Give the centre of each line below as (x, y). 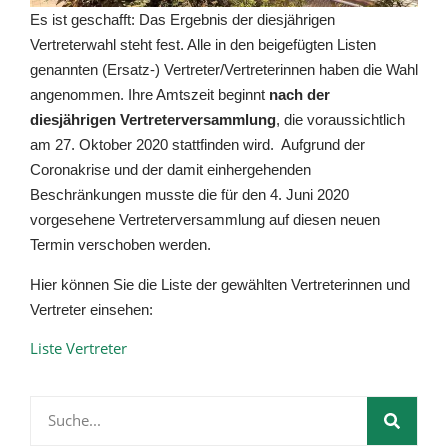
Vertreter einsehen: (91, 309)
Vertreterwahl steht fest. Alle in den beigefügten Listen (203, 45)
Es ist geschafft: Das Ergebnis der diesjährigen (182, 20)
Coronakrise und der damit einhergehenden (170, 170)
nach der (299, 95)
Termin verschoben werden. (120, 245)
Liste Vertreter (78, 348)
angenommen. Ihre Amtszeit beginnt (149, 95)
